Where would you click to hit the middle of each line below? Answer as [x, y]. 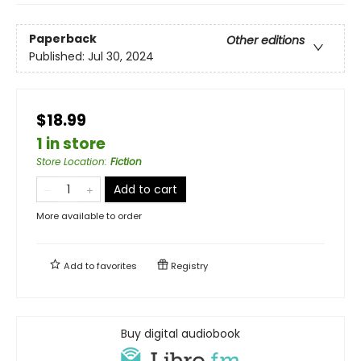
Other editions [266, 40]
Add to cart [145, 189]
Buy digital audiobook [180, 333]
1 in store [71, 143]
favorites [117, 266]
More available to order [89, 216]
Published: [58, 56]
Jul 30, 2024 [121, 56]
